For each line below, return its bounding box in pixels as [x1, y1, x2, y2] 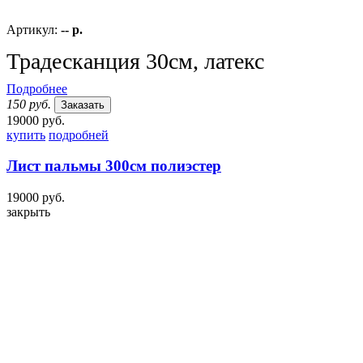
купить [6, 127, 45, 142]
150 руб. [6, 96, 51, 111]
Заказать [61, 98, 105, 111]
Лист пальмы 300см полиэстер [6, 157, 221, 175]
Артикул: [6, 22, 61, 36]
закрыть [6, 205, 50, 220]
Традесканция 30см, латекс [6, 48, 264, 74]
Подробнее [6, 81, 67, 96]
